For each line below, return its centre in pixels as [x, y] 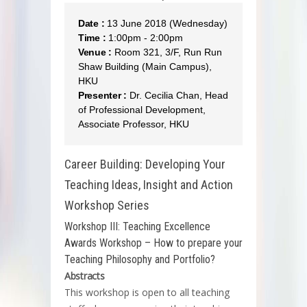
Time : [92, 37]
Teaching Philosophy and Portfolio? [140, 259]
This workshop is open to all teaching [147, 292]
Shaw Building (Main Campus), [145, 66]
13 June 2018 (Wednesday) [166, 23]
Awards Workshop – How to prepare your [153, 243]
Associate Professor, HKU [134, 124]
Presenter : [102, 95]
